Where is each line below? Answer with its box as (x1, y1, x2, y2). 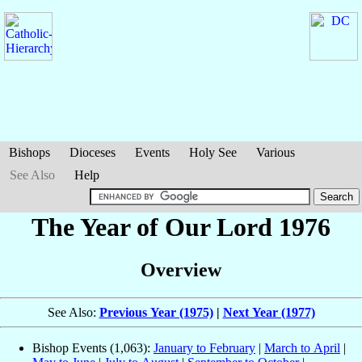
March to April (264, 341, 340, 356)
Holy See (189, 145, 237, 159)
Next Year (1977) (222, 305, 315, 320)
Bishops (9, 145, 50, 159)
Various (256, 145, 295, 159)
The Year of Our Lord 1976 (32, 213, 330, 242)
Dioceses (69, 145, 116, 159)
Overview (141, 259, 221, 281)
